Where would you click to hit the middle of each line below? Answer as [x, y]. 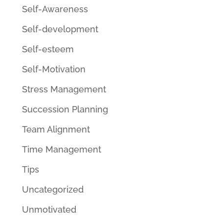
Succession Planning [65, 109]
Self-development [60, 29]
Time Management [61, 149]
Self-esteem [48, 49]
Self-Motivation [54, 69]
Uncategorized [53, 189]
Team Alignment [56, 129]
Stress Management [64, 89]
